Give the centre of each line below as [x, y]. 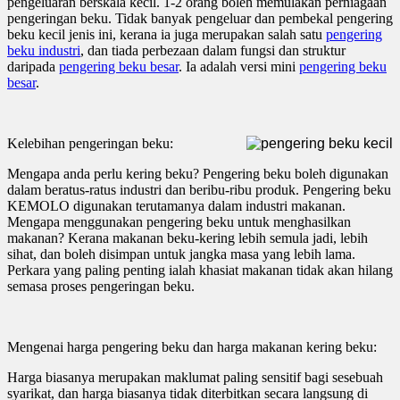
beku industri [44, 50]
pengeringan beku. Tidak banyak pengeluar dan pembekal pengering [200, 18]
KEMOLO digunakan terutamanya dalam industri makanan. [176, 205]
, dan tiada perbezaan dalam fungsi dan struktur [213, 50]
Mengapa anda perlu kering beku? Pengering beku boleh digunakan [198, 173]
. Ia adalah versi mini [239, 66]
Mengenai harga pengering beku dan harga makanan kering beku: [192, 346]
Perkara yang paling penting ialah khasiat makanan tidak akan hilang [200, 270]
